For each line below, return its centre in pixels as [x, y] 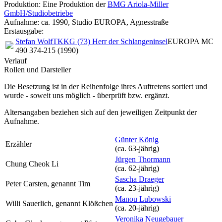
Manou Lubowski [143, 199]
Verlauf [15, 61]
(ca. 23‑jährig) [137, 188]
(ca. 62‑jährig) [137, 168]
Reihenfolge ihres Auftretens [125, 86]
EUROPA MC [191, 41]
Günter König [137, 139]
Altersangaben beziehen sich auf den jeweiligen [79, 112]
